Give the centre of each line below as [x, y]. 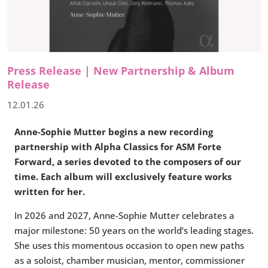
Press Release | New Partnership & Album [121, 71]
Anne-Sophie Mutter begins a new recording [114, 132]
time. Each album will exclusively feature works [123, 177]
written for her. [50, 192]
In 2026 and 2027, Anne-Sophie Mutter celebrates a [124, 216]
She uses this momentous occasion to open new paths [129, 246]
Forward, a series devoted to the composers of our [128, 162]
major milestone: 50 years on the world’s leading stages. [134, 231]
